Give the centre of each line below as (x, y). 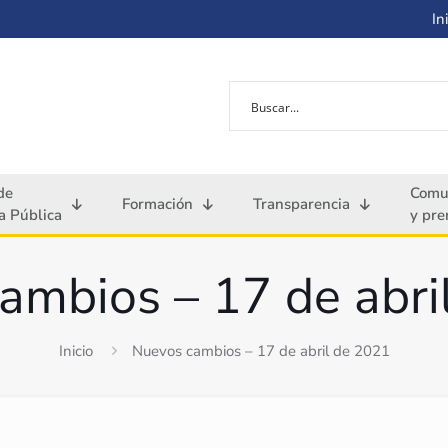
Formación (157, 204)
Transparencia (301, 204)
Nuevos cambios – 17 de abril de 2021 (260, 351)
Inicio (75, 351)
